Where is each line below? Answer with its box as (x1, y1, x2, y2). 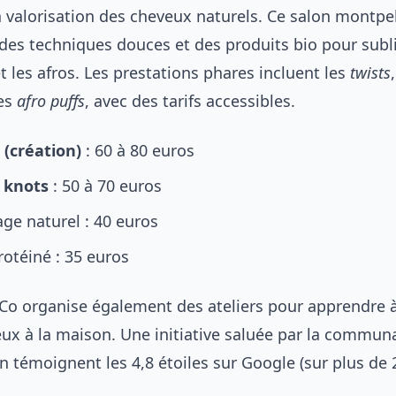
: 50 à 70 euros (49, 175, 162, 196)
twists (350, 62, 391, 83)
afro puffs (17, 90, 85, 111)
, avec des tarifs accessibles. (85, 90, 295, 111)
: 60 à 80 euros (81, 140, 194, 161)
